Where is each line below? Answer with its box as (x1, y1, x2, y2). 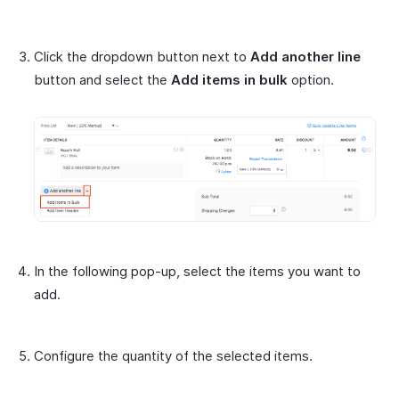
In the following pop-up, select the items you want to (34, 263, 361, 281)
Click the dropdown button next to (34, 47, 250, 65)
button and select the (34, 70, 171, 88)
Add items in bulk (171, 70, 288, 88)
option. (288, 70, 334, 88)
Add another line (250, 47, 361, 65)
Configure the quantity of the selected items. (34, 347, 313, 365)
